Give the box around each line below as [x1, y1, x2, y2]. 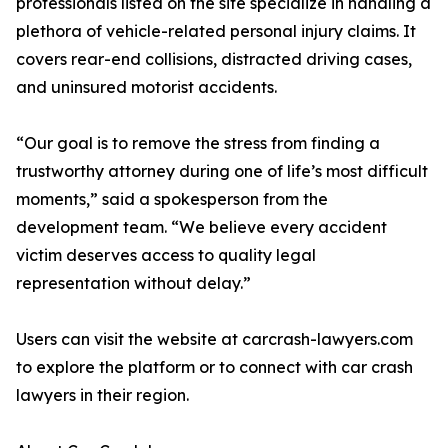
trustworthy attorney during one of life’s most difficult [16, 161, 428, 181]
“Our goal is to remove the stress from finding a [16, 133, 380, 153]
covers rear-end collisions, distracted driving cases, [16, 49, 412, 69]
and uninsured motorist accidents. [16, 77, 277, 97]
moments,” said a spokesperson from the [16, 189, 328, 209]
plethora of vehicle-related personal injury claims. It [16, 21, 416, 41]
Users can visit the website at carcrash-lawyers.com [16, 329, 413, 349]
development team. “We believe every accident [16, 217, 387, 237]
